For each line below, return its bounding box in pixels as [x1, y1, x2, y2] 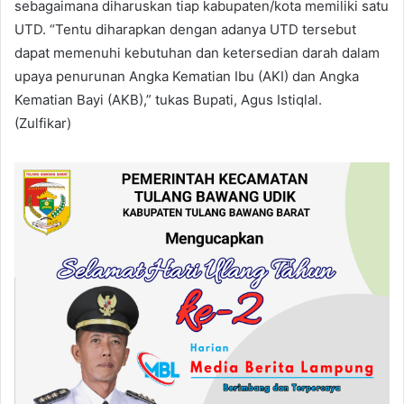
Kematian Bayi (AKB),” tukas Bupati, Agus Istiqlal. [14, 90, 322, 108]
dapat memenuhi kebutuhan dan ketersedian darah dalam [14, 43, 380, 61]
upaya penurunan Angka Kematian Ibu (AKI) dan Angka [14, 67, 359, 85]
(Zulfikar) [14, 114, 71, 132]
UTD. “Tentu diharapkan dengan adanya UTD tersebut [14, 20, 356, 38]
